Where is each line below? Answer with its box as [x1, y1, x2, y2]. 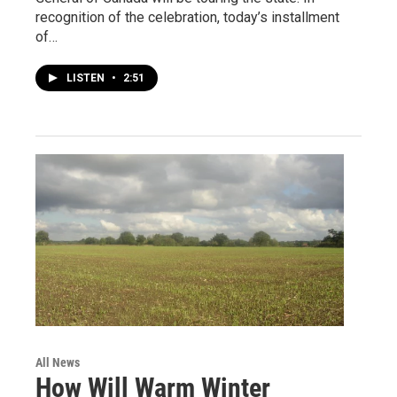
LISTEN [66, 71, 107, 84]
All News [35, 354, 80, 370]
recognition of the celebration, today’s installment [35, 8, 339, 26]
